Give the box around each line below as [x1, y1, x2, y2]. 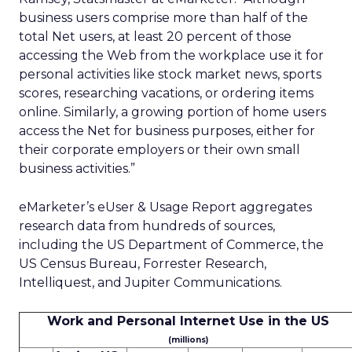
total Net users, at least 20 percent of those [19, 29, 291, 44]
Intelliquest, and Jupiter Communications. [19, 275, 282, 290]
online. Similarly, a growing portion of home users [19, 104, 326, 119]
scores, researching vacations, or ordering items [19, 86, 313, 101]
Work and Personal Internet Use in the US [46, 313, 329, 328]
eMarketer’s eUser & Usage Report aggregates [19, 200, 312, 214]
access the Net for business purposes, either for [19, 123, 315, 138]
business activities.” [19, 161, 135, 176]
